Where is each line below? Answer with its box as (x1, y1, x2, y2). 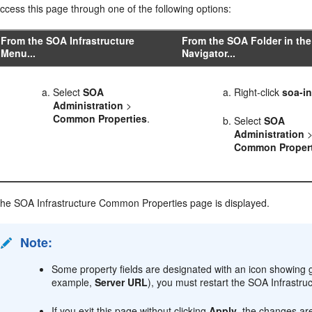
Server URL (95, 275, 148, 289)
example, (52, 275, 95, 289)
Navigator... (182, 46, 236, 60)
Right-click (234, 85, 283, 99)
